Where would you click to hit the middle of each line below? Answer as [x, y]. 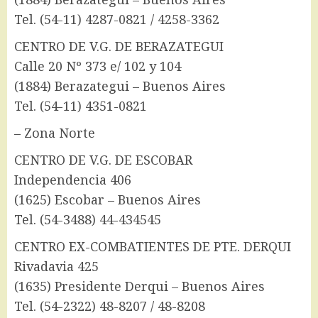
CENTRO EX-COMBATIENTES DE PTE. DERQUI [153, 247]
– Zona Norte [55, 133]
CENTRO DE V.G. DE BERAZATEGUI [119, 46]
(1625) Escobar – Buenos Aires [108, 200]
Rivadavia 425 [56, 267]
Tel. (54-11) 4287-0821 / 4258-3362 [117, 20]
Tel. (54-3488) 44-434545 [88, 220]
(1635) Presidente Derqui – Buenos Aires [139, 286]
